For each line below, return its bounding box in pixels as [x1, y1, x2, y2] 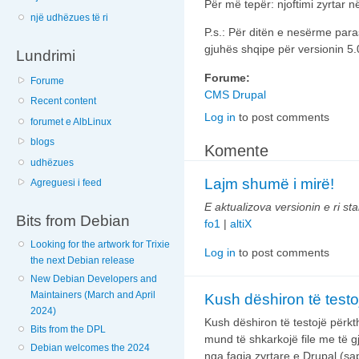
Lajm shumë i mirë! [204, 175, 334, 192]
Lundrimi [16, 46, 75, 65]
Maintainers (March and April [30, 288, 156, 301]
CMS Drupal [204, 87, 266, 101]
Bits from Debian [16, 212, 130, 230]
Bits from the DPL [30, 323, 107, 335]
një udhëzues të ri [30, 11, 109, 23]
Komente [204, 140, 268, 159]
